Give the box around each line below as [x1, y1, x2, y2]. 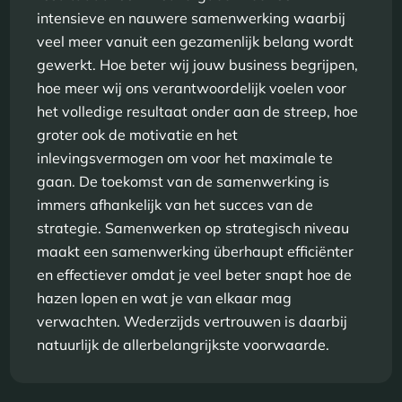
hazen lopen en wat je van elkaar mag [37, 289, 293, 308]
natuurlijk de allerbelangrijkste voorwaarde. [37, 336, 330, 354]
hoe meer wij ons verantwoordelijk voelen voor [37, 79, 347, 98]
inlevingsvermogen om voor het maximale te [37, 149, 334, 168]
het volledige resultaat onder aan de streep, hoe [37, 102, 359, 121]
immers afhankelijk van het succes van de [37, 196, 314, 214]
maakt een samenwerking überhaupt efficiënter [37, 242, 354, 261]
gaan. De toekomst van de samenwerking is [37, 172, 330, 191]
